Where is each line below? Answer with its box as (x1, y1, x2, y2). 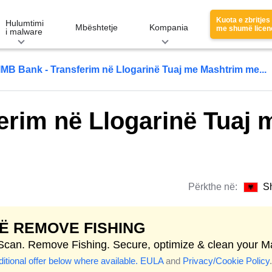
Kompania (149, 22, 188, 32)
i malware (5, 27, 42, 36)
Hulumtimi (5, 18, 44, 28)
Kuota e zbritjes (216, 16, 270, 24)
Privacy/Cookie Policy (183, 256, 270, 266)
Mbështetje (75, 22, 118, 32)
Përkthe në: (188, 182, 240, 192)
